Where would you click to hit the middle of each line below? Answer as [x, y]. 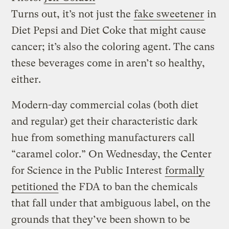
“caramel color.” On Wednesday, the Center [112, 154]
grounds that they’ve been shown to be [101, 219]
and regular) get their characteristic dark [105, 121]
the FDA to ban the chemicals [129, 187]
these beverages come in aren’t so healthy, [108, 63]
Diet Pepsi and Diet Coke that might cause [109, 30]
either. [26, 79]
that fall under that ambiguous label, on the [111, 203]
